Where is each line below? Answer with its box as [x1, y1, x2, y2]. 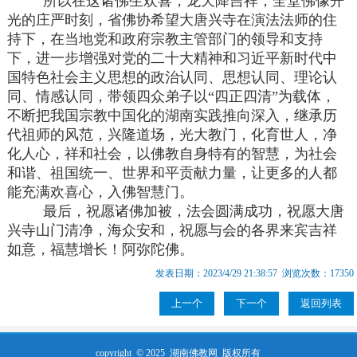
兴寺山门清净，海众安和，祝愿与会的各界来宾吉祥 [7, 222, 338, 239]
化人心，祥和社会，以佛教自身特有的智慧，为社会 [7, 146, 338, 163]
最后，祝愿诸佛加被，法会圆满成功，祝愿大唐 [7, 203, 345, 220]
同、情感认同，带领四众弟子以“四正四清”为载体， [7, 88, 336, 105]
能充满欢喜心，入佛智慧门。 [7, 184, 194, 201]
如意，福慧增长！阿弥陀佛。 [7, 241, 194, 258]
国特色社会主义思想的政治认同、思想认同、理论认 [7, 69, 338, 86]
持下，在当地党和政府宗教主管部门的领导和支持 [7, 31, 324, 48]
